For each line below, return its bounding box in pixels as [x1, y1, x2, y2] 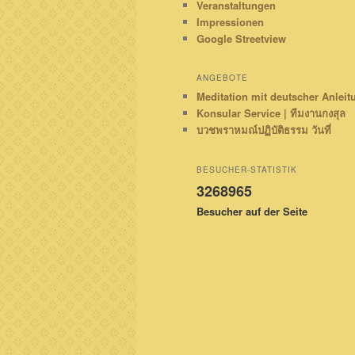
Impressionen [197, 13, 264, 29]
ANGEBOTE [197, 72, 248, 84]
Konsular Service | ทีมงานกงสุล [197, 105, 345, 121]
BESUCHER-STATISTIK [197, 163, 297, 175]
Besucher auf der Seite [197, 203, 307, 219]
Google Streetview [197, 30, 286, 46]
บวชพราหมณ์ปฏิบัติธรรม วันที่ [197, 122, 331, 138]
